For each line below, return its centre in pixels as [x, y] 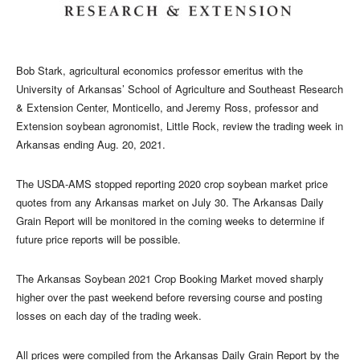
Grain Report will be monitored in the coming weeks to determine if [170, 221]
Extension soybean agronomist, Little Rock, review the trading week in [180, 126]
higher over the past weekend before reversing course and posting [169, 297]
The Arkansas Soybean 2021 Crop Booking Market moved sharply [170, 279]
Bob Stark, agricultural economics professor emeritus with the [160, 71]
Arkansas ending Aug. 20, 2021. [91, 145]
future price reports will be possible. [98, 239]
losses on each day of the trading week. [109, 316]
